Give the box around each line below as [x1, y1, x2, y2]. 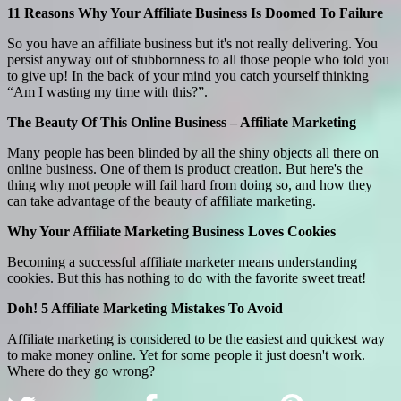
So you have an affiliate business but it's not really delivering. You [7, 35, 378, 51]
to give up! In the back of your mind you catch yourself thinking [7, 67, 369, 83]
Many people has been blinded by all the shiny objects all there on [7, 144, 379, 160]
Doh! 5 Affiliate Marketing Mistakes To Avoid [7, 300, 283, 316]
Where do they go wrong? [7, 363, 155, 379]
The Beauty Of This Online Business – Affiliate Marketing [7, 114, 356, 130]
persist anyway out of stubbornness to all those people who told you [7, 51, 389, 67]
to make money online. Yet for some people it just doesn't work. [7, 346, 365, 363]
